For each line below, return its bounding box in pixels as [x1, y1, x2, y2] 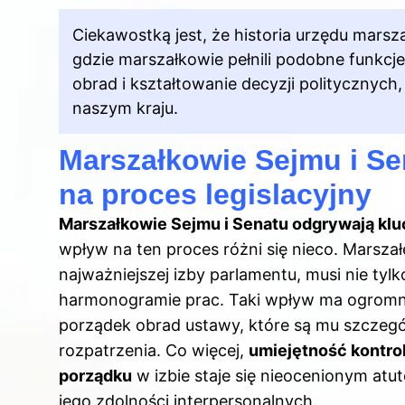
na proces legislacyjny [59, 178, 372, 212]
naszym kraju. [72, 99, 178, 118]
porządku [59, 366, 132, 386]
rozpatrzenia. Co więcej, [59, 341, 249, 361]
